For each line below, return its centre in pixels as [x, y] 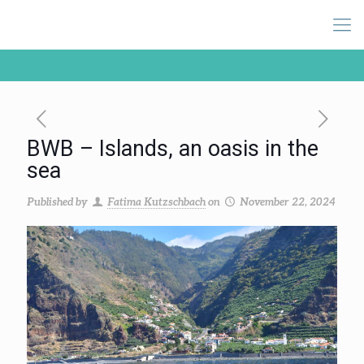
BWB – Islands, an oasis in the [173, 149]
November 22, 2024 [288, 201]
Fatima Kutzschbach [157, 201]
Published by [57, 201]
